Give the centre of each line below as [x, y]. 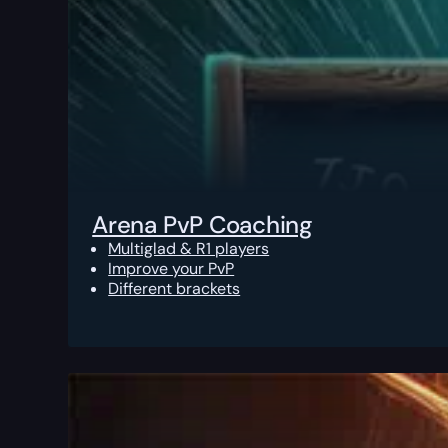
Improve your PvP [171, 269]
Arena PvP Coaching [202, 225]
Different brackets [174, 289]
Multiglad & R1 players [189, 249]
